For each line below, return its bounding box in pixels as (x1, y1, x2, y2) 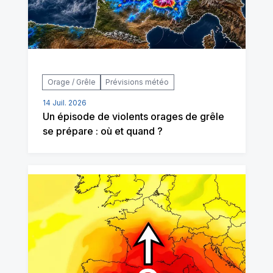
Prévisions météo (105, 77, 169, 87)
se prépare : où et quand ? (42, 125, 163, 137)
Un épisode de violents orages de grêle (42, 110, 224, 122)
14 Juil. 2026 (42, 98, 87, 107)
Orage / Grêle (47, 77, 96, 87)
